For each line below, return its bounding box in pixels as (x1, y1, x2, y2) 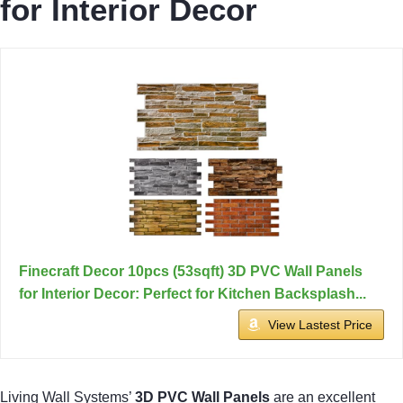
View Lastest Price (268, 317, 372, 332)
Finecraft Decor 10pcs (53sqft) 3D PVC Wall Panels (19, 263, 363, 279)
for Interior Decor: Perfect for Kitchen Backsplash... (19, 285, 366, 301)
